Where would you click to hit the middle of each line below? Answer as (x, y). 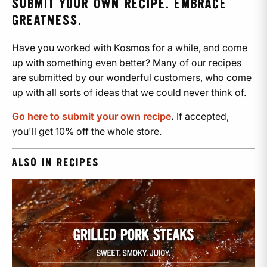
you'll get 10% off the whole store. (87, 131)
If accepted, (201, 116)
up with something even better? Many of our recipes (127, 62)
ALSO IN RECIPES (55, 163)
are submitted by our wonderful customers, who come (132, 77)
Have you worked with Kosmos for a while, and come (130, 47)
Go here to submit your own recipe (91, 116)
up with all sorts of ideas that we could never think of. (129, 92)
